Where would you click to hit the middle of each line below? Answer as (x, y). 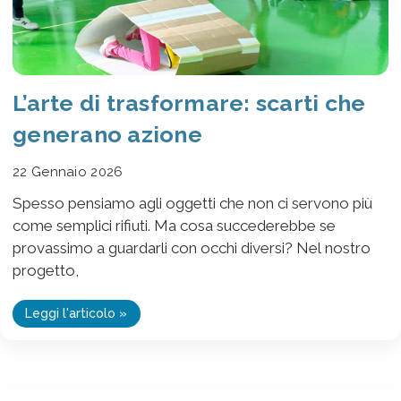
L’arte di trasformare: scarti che (189, 103)
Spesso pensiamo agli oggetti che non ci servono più (192, 204)
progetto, (46, 271)
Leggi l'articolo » (77, 314)
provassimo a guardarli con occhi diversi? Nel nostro (192, 248)
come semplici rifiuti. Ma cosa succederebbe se (174, 226)
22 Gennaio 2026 (68, 172)
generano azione (107, 135)
